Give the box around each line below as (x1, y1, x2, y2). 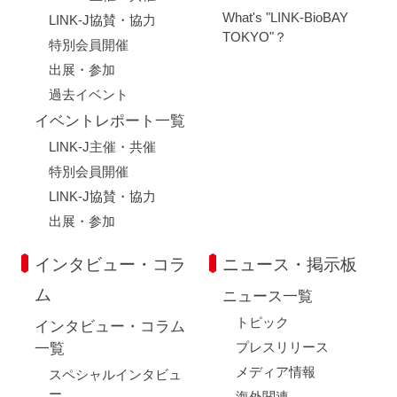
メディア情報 (236, 363, 316, 379)
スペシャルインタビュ (48, 366, 182, 382)
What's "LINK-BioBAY (222, 10, 348, 26)
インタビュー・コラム (35, 318, 186, 336)
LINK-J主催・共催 (48, 139, 156, 155)
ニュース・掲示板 (222, 255, 357, 275)
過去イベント (48, 87, 128, 103)
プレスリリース (236, 339, 330, 354)
